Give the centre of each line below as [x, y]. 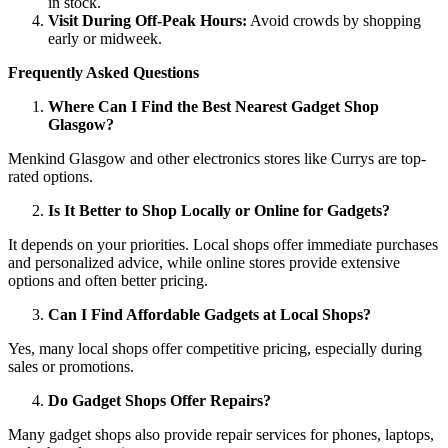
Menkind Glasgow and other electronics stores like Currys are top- [217, 158]
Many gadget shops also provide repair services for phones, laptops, [221, 434]
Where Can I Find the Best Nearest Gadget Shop [213, 106]
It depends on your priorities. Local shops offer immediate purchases [223, 244]
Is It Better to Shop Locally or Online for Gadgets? [219, 210]
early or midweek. [105, 38]
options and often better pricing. [108, 280]
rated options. [50, 176]
